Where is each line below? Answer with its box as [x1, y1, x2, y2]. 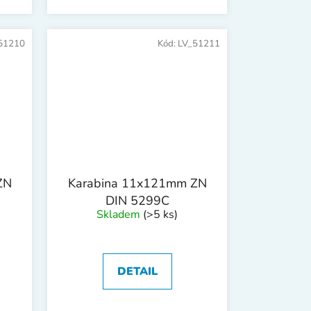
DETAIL [117, 264, 158, 280]
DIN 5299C [105, 192, 169, 210]
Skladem [96, 207, 143, 223]
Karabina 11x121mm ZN [67, 175, 207, 192]
